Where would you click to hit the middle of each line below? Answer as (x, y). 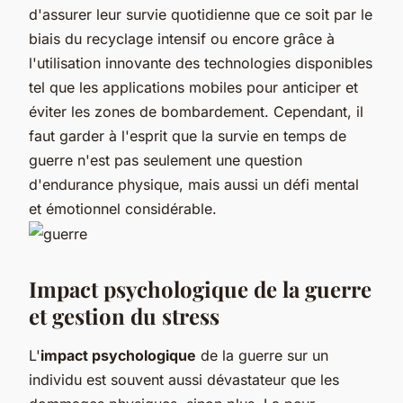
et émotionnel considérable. (123, 208)
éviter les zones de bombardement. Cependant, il (196, 111)
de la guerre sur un (262, 355)
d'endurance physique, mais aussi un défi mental (194, 184)
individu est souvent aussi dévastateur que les (184, 379)
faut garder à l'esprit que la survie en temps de (188, 135)
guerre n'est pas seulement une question (166, 160)
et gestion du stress (124, 315)
